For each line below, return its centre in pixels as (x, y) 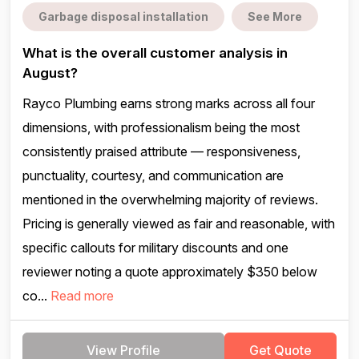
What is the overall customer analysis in (155, 53)
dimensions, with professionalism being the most (161, 127)
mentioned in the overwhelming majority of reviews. (170, 200)
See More (275, 16)
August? (50, 73)
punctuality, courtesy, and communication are (153, 175)
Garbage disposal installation (123, 16)
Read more (82, 296)
